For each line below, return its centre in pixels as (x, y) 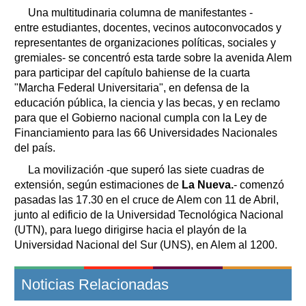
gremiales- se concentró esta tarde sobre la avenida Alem (153, 57)
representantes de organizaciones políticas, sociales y (145, 42)
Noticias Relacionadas (95, 284)
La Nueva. (208, 184)
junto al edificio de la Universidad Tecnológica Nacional (149, 214)
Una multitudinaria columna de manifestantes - (140, 12)
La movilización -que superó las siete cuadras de (146, 169)
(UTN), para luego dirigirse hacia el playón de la (130, 229)
